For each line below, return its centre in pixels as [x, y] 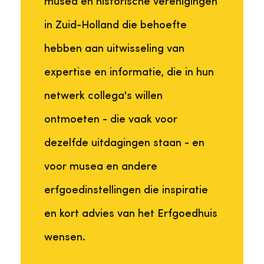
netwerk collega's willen [103, 96]
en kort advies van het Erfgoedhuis [131, 214]
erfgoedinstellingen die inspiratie [126, 190]
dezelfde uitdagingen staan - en [124, 143]
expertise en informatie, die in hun [129, 72]
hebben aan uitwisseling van [114, 49]
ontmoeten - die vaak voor [111, 120]
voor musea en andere [101, 167]
